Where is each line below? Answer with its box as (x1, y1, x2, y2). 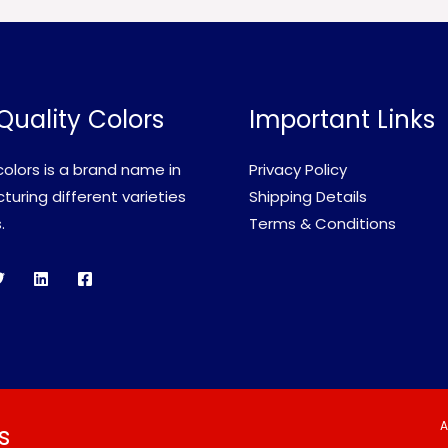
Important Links (249, 102, 435, 138)
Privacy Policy (249, 158, 347, 180)
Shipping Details (249, 185, 367, 207)
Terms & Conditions (249, 212, 396, 234)
